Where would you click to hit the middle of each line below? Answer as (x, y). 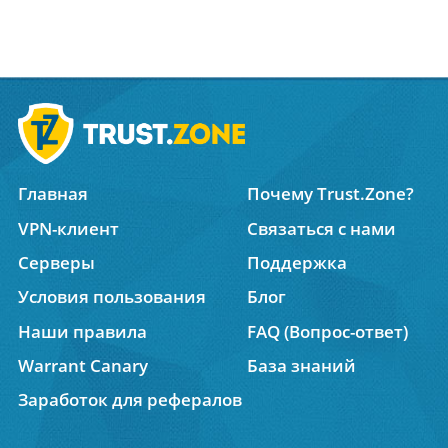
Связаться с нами (321, 228)
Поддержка (296, 263)
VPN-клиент (69, 228)
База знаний (301, 366)
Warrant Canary (83, 366)
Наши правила (83, 331)
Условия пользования (112, 297)
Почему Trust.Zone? (330, 194)
